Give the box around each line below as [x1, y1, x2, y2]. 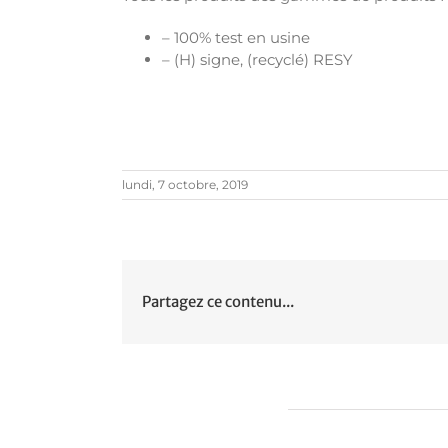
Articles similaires [122, 400, 280, 424]
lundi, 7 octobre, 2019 [122, 176, 248, 192]
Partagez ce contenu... [142, 291, 294, 311]
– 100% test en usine [162, 27, 310, 47]
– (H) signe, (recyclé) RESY [162, 49, 353, 69]
